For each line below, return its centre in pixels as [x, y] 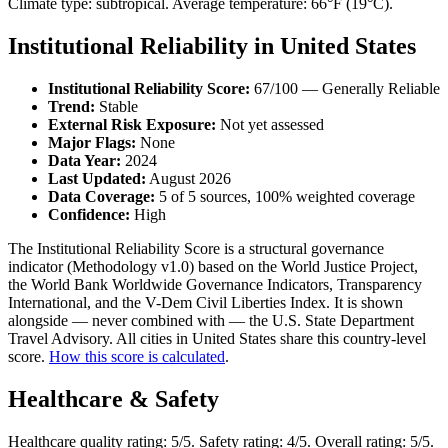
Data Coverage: [101, 197]
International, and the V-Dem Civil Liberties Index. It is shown [205, 303]
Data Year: [84, 161]
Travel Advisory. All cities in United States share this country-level [217, 339]
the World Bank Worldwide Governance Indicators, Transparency [215, 285]
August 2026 [188, 179]
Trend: [71, 107]
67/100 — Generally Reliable [345, 89]
